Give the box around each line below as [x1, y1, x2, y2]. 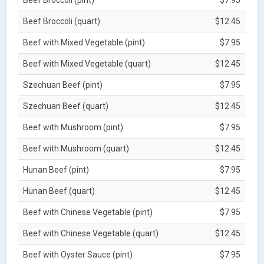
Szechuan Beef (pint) [23, 80, 103, 90]
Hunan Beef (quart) [23, 186, 95, 196]
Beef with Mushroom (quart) [23, 143, 130, 153]
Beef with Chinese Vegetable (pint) [23, 207, 153, 217]
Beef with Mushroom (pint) [23, 122, 124, 132]
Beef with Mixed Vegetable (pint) [23, 37, 146, 47]
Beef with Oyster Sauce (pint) [23, 249, 133, 259]
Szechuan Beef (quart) [23, 101, 109, 111]
